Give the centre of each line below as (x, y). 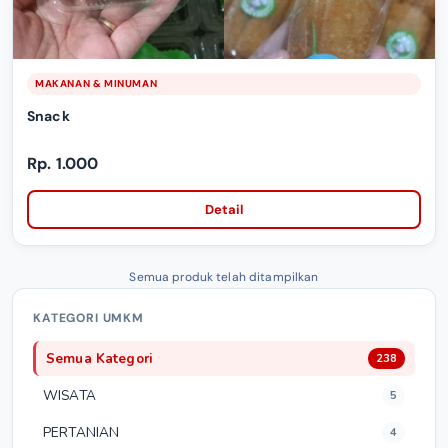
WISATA (69, 396)
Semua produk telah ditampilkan (224, 277)
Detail (224, 209)
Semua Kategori (99, 359)
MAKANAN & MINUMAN (96, 84)
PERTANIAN (81, 433)
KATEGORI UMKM (88, 318)
